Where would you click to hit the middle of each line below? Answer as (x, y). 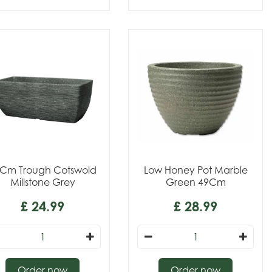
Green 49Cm (195, 182)
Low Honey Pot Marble (195, 170)
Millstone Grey (42, 182)
